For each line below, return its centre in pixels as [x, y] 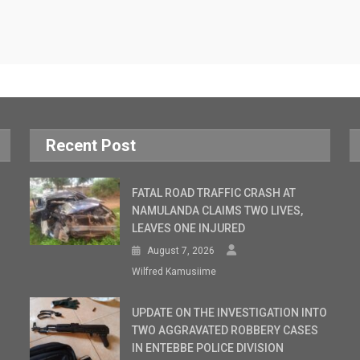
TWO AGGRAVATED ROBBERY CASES [225, 330]
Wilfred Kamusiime [174, 271]
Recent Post [91, 145]
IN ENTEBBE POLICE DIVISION [208, 348]
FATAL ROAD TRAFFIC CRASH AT [214, 192]
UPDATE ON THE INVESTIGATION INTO [230, 312]
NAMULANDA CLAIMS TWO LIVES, [218, 210]
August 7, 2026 [181, 250]
